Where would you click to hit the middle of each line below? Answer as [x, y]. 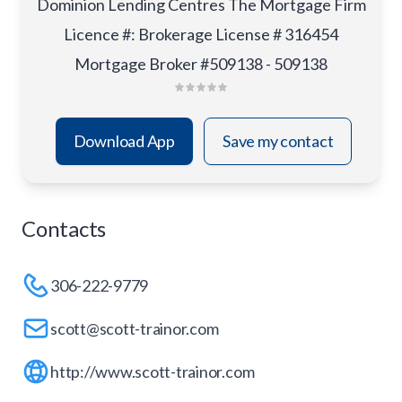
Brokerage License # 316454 [238, 34]
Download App [124, 141]
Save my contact [278, 141]
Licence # [97, 34]
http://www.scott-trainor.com [153, 371]
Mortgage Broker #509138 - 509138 [201, 64]
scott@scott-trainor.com [135, 328]
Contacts [64, 228]
